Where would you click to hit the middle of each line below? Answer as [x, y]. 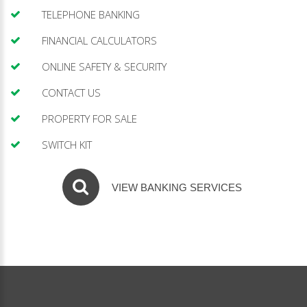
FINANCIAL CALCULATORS [99, 40]
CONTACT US [71, 93]
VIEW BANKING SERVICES [176, 187]
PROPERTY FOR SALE [89, 119]
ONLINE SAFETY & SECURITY [104, 66]
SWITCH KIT [67, 145]
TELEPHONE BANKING [91, 14]
